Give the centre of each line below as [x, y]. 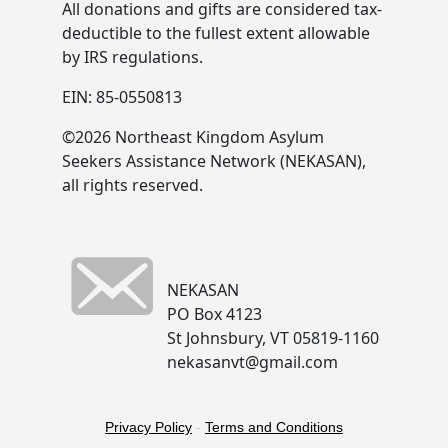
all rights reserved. [132, 185]
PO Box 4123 [214, 314]
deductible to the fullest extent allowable [216, 33]
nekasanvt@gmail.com [252, 362]
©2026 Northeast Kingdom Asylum [193, 137]
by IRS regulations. [132, 57]
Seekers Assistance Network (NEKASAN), [214, 161]
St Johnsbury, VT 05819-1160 [273, 338]
